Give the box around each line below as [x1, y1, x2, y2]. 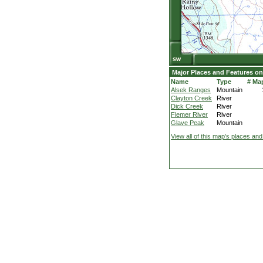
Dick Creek [171, 103, 203, 110]
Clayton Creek [171, 95, 212, 102]
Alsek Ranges [171, 86, 211, 93]
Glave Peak [171, 119, 204, 126]
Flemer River [171, 111, 208, 118]
